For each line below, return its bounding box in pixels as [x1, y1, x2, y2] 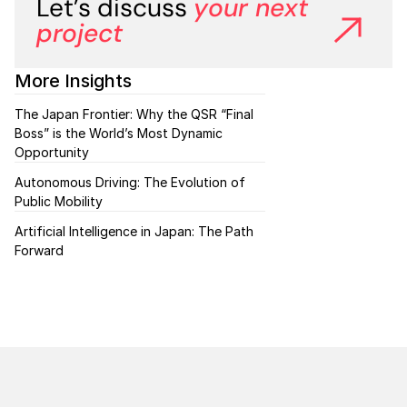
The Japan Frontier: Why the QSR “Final [15, 106, 253, 122]
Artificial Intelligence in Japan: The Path [15, 223, 253, 239]
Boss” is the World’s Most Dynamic [15, 125, 223, 141]
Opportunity [15, 144, 89, 160]
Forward [15, 243, 67, 258]
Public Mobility [15, 194, 106, 209]
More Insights [15, 70, 132, 92]
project [36, 16, 123, 50]
